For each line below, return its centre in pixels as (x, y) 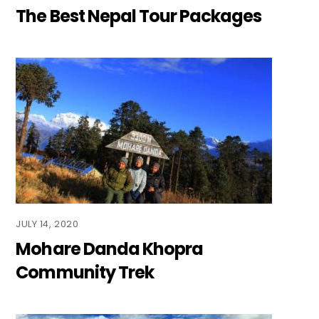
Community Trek (85, 272)
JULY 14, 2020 (47, 224)
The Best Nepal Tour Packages (139, 16)
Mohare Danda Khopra (110, 249)
